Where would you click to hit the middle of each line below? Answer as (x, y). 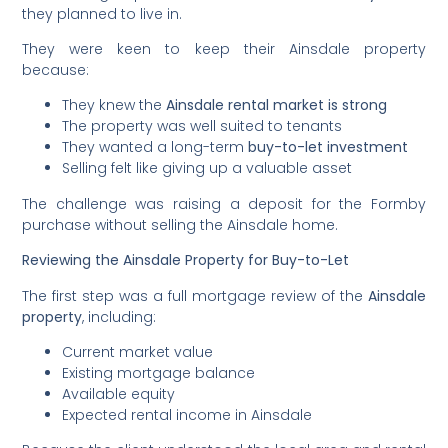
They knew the (114, 105)
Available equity (119, 393)
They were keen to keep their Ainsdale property (224, 48)
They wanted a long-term (155, 147)
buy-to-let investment (328, 147)
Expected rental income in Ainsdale (187, 414)
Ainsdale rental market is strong (277, 105)
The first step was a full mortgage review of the (195, 295)
